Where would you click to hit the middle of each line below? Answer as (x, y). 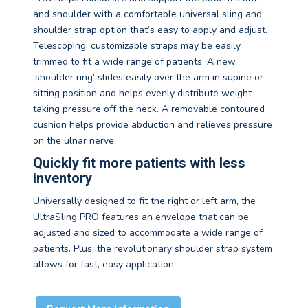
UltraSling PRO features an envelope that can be (141, 217)
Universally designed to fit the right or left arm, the (144, 201)
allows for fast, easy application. (104, 264)
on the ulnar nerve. (75, 140)
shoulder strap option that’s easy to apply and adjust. (150, 30)
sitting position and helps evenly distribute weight (142, 93)
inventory (63, 178)
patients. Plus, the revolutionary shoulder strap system (153, 248)
